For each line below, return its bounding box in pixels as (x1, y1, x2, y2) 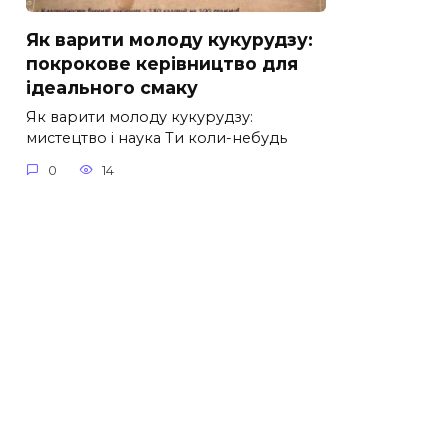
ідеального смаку (26, 77, 198, 99)
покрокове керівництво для (26, 53, 298, 75)
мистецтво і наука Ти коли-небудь (26, 129, 287, 148)
